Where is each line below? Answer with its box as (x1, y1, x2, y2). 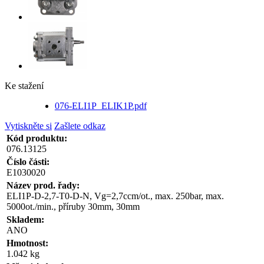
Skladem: (6, 214, 44, 225)
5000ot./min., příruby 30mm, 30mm (6, 202, 140, 212)
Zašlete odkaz (54, 121, 105, 131)
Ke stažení (5, 81, 44, 91)
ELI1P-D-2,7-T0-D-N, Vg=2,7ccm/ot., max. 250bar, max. (6, 191, 224, 202)
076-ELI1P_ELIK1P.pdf (54, 101, 147, 111)
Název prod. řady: (6, 180, 80, 191)
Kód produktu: (6, 133, 67, 144)
